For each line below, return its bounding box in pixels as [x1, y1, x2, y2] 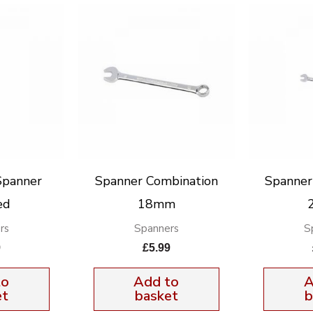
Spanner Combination [94, 172, 218, 189]
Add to [133, 272, 180, 292]
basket [134, 286, 178, 306]
